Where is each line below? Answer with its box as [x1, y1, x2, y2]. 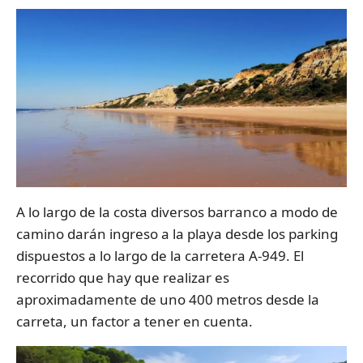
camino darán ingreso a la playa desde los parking [16, 224, 338, 244]
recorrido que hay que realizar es [16, 268, 229, 288]
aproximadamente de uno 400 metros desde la [16, 290, 319, 310]
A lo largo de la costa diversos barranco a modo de [16, 203, 338, 222]
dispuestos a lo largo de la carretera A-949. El [16, 246, 304, 266]
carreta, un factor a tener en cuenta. [16, 312, 253, 331]
